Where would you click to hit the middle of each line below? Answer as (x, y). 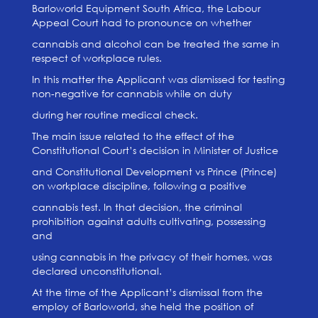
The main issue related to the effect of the (133, 136)
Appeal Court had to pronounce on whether (141, 22)
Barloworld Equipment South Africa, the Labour (146, 8)
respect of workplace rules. (97, 58)
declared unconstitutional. (97, 271)
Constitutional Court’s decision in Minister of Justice (155, 150)
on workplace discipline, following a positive (139, 186)
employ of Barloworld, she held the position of (142, 306)
